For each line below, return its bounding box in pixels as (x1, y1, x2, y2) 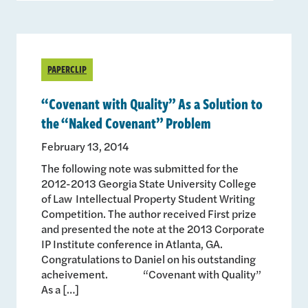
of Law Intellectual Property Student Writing (41, 190, 255, 206)
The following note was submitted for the (41, 159, 239, 176)
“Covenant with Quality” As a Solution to (41, 91, 263, 114)
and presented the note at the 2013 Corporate (41, 220, 265, 236)
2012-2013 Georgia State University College (41, 175, 256, 191)
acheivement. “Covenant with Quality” (41, 265, 261, 282)
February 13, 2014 (41, 137, 129, 154)
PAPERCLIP (47, 61, 87, 76)
